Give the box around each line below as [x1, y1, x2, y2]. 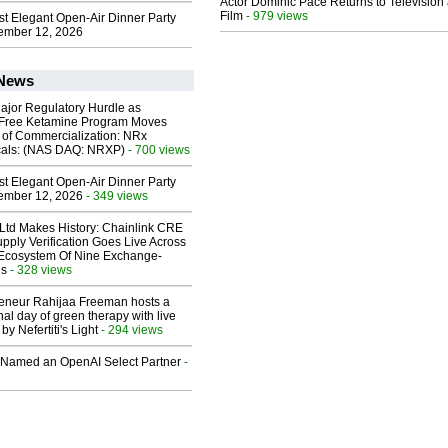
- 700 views [125, 143, 190, 157]
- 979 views [243, 9, 308, 23]
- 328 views [7, 263, 72, 277]
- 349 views [83, 189, 148, 203]
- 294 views [98, 323, 163, 337]
